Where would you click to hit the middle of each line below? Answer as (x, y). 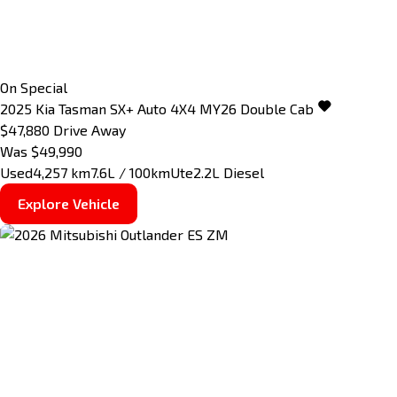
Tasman (82, 109)
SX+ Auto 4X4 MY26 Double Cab (212, 109)
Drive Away (90, 130)
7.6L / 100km (130, 173)
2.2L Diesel (229, 173)
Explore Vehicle (69, 204)
